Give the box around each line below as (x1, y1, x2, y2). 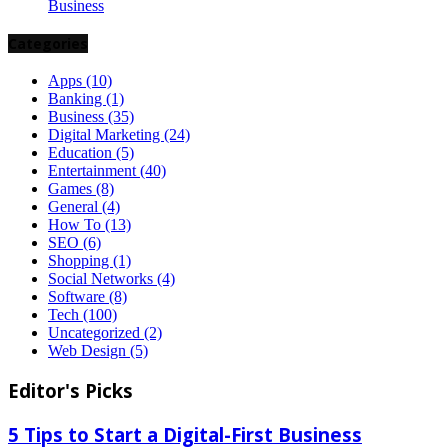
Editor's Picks (8, 378, 133, 404)
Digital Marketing (48, 125, 164, 143)
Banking (48, 89, 106, 107)
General (48, 197, 102, 215)
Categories (8, 33, 88, 53)
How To (48, 215, 105, 233)
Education (48, 143, 116, 161)
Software (48, 287, 109, 305)
